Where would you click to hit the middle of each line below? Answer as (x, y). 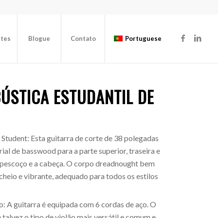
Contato (83, 38)
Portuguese (144, 38)
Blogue (39, 38)
